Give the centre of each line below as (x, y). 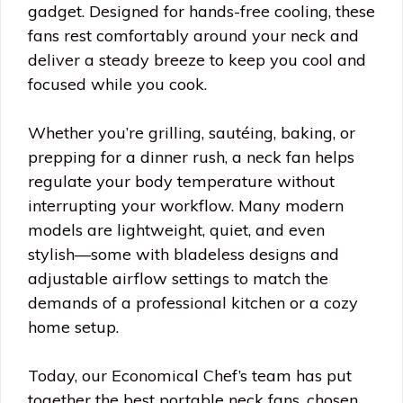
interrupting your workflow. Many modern (186, 206)
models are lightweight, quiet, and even (176, 230)
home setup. (73, 327)
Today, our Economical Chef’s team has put (190, 376)
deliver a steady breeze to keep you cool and (197, 60)
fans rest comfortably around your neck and (193, 36)
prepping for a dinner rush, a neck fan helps (191, 157)
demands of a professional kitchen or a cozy (193, 303)
